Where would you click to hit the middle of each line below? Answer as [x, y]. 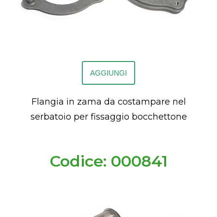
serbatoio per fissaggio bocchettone [108, 117]
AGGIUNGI [108, 73]
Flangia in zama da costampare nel [108, 102]
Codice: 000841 [108, 161]
